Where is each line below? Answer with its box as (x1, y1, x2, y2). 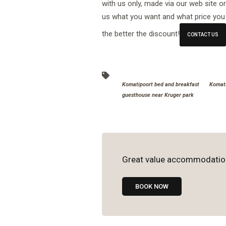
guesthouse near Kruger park (122, 91, 194, 98)
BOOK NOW (135, 182, 169, 190)
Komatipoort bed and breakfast (122, 81, 200, 88)
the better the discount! (102, 29, 180, 38)
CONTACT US (187, 31, 219, 37)
